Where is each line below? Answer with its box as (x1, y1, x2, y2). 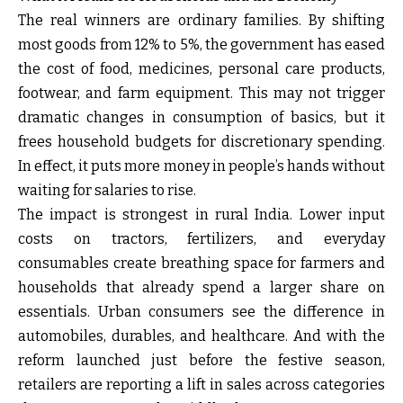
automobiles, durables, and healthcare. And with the (18, 327, 385, 345)
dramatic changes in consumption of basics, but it (18, 109, 385, 127)
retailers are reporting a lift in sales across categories (18, 376, 385, 394)
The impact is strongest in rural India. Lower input (18, 206, 385, 224)
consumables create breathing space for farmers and (18, 255, 385, 273)
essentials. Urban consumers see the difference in (18, 303, 385, 321)
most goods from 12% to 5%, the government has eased (18, 36, 385, 54)
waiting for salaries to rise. (18, 182, 196, 200)
